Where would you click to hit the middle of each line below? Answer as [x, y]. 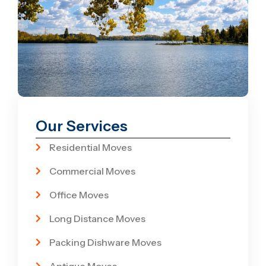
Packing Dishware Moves [105, 243]
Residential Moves [90, 148]
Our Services [82, 126]
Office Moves [79, 195]
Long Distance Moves [97, 219]
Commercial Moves [92, 171]
